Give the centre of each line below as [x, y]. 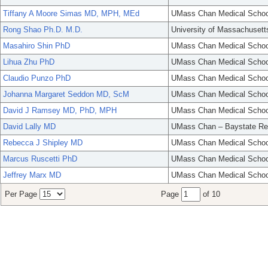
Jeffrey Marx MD [32, 175]
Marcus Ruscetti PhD [40, 159]
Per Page [22, 194]
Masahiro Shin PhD [36, 46]
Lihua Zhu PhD [29, 62]
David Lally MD [29, 127]
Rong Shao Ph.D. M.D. [43, 30]
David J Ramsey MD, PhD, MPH [60, 111]
